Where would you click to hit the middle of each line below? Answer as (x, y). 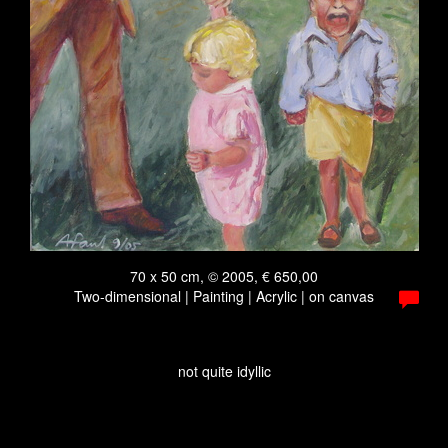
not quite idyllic (224, 371)
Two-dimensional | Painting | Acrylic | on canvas (224, 296)
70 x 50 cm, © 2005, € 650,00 (224, 276)
